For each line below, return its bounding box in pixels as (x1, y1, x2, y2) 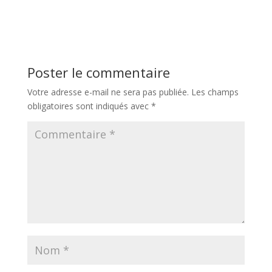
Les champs (191, 86, 239, 98)
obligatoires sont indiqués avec (27, 100, 151, 112)
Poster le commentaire (27, 63, 170, 81)
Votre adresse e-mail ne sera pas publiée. (27, 86, 189, 98)
